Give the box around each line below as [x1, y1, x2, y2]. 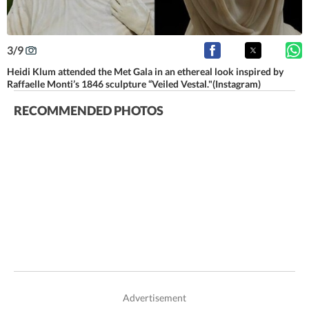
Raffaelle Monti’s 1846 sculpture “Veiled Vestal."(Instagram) [7, 78, 261, 90]
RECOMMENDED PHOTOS [14, 103, 163, 119]
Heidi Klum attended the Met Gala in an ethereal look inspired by [7, 66, 283, 78]
